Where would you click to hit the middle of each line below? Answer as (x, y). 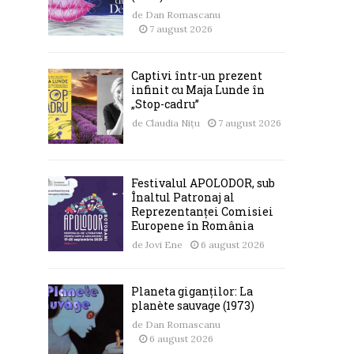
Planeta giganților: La (192, 291)
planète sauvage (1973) (193, 305)
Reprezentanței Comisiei (202, 211)
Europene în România (192, 225)
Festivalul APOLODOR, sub (203, 183)
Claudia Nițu (173, 122)
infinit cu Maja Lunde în (198, 89)
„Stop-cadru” (165, 104)
